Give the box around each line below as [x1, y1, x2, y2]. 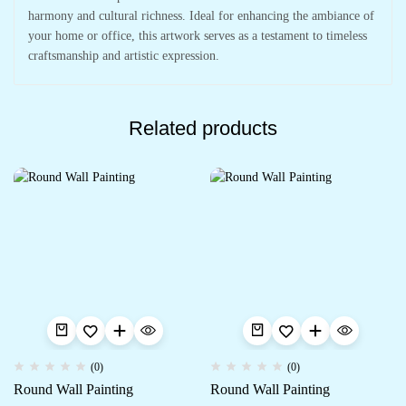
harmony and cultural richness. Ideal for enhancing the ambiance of [28, 8, 374, 23]
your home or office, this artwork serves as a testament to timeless [28, 28, 367, 43]
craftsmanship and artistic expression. [28, 48, 219, 63]
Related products [129, 116, 277, 140]
